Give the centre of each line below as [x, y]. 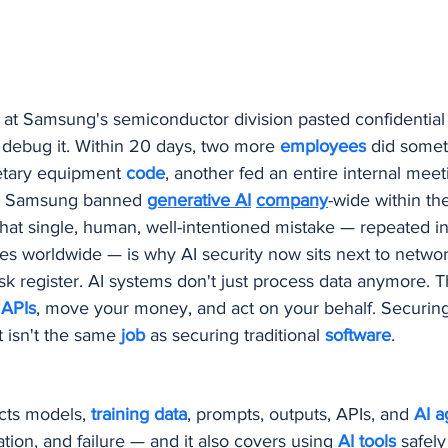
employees [325, 146]
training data [139, 414]
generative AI [199, 200]
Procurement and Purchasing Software [157, 24]
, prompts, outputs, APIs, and [300, 414]
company [292, 200]
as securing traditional [237, 335]
